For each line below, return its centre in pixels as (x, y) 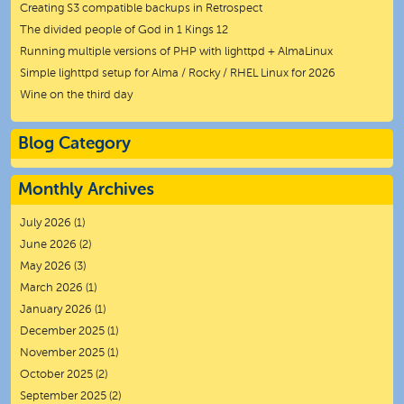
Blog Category (74, 144)
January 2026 (56, 310)
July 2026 (46, 224)
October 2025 (56, 375)
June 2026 (48, 245)
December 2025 (62, 332)
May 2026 (46, 267)
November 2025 (62, 353)
